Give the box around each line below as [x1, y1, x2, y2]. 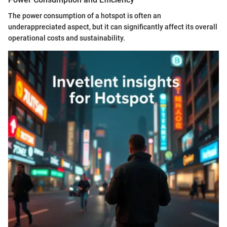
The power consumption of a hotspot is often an [8, 12, 161, 20]
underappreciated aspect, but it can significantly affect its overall [8, 23, 217, 31]
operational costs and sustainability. [8, 34, 125, 43]
